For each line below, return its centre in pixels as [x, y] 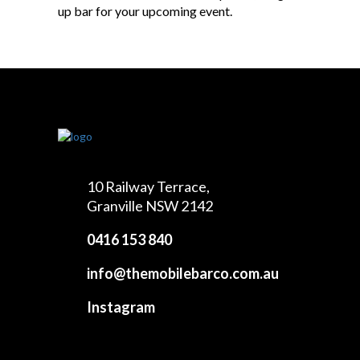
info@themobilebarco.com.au [183, 273]
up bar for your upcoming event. [145, 11]
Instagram [121, 307]
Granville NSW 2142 [150, 206]
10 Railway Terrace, [148, 186]
